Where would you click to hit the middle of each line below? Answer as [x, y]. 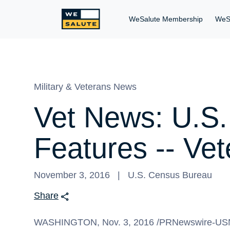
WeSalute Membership [166, 19]
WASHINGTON [65, 222]
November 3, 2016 [72, 175]
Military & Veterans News [85, 87]
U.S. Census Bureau [170, 175]
